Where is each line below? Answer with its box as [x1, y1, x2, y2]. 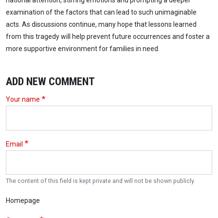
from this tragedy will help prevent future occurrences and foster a [6, 33, 210, 41]
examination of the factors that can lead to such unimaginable [6, 8, 197, 17]
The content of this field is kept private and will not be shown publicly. [6, 178, 195, 185]
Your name [6, 95, 40, 104]
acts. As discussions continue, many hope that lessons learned [6, 20, 197, 29]
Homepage [6, 197, 40, 205]
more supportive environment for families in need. [6, 45, 160, 53]
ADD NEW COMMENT [6, 75, 95, 88]
